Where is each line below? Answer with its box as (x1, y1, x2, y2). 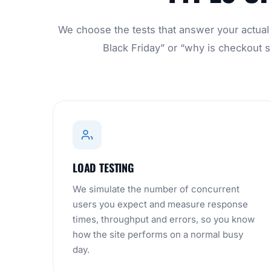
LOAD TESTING (73, 160, 134, 175)
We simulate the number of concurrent (73, 183, 240, 195)
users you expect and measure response (73, 198, 248, 210)
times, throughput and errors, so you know (73, 214, 255, 225)
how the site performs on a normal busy (73, 229, 243, 240)
